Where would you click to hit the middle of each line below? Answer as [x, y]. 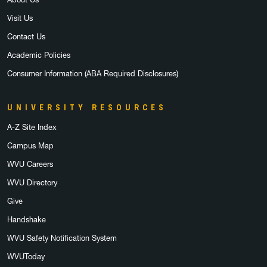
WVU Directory [32, 183]
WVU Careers [30, 164]
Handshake [27, 220]
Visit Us [20, 18]
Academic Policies [39, 55]
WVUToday [26, 257]
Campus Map [30, 146]
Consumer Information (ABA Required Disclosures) [93, 74]
